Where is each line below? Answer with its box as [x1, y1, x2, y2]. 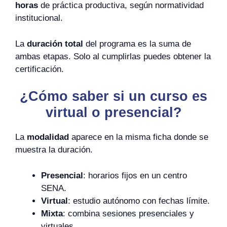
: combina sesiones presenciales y [63, 208, 194, 218]
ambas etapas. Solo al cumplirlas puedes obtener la [15, 51, 211, 61]
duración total [27, 39, 83, 49]
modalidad [27, 132, 69, 142]
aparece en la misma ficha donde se [69, 132, 208, 142]
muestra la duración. [15, 145, 93, 155]
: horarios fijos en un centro [83, 170, 187, 180]
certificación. [15, 64, 64, 74]
